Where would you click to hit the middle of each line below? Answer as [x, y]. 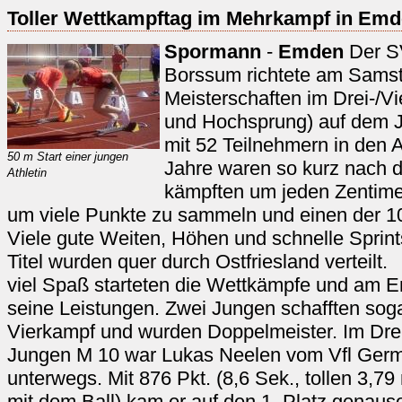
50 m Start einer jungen [68, 157]
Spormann [213, 52]
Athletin [27, 173]
